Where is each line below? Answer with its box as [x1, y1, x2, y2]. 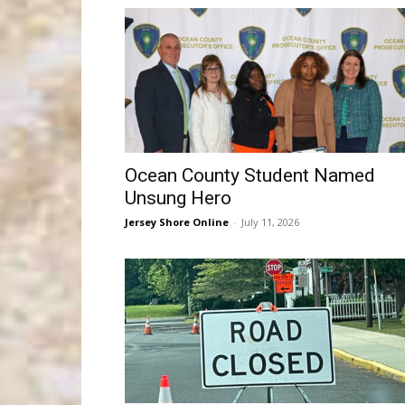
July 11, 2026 [241, 215, 299, 229]
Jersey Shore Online [125, 215, 229, 229]
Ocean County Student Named [125, 165, 375, 186]
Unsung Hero [125, 187, 231, 209]
